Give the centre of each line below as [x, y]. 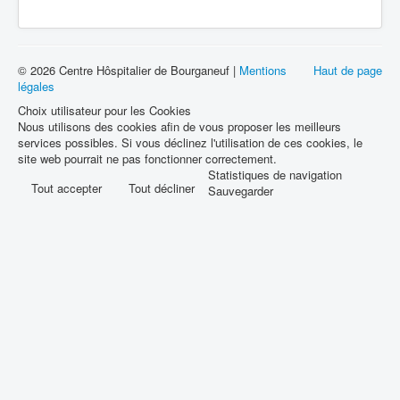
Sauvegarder [241, 191]
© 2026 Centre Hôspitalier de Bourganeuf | [129, 70]
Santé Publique [92, 27]
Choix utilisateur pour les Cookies [104, 110]
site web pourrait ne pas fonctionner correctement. [147, 158]
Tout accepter [67, 188]
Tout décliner [162, 188]
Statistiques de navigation [275, 175]
